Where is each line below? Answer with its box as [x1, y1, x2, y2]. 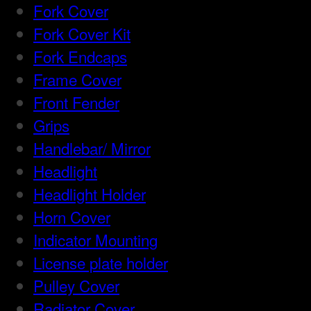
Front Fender [33, 91, 119, 114]
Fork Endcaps [33, 45, 127, 68]
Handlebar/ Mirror [33, 137, 151, 160]
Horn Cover [33, 205, 110, 228]
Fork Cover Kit [33, 22, 131, 45]
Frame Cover [33, 68, 121, 91]
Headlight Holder [33, 183, 146, 205]
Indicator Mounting [33, 228, 158, 251]
